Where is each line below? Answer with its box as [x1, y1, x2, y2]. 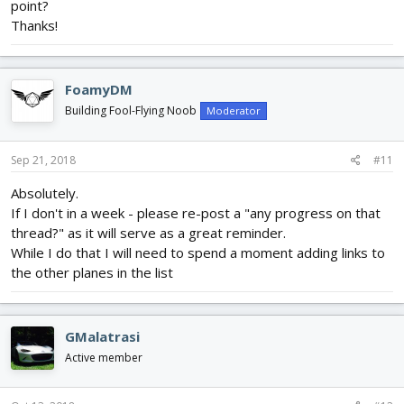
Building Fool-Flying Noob [65, 103, 197, 119]
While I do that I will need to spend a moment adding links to [11, 243, 385, 262]
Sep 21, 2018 [11, 151, 76, 168]
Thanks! [11, 16, 58, 35]
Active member [65, 349, 142, 365]
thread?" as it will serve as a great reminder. [11, 223, 286, 242]
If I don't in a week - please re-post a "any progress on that [11, 203, 381, 222]
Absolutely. [11, 183, 78, 202]
